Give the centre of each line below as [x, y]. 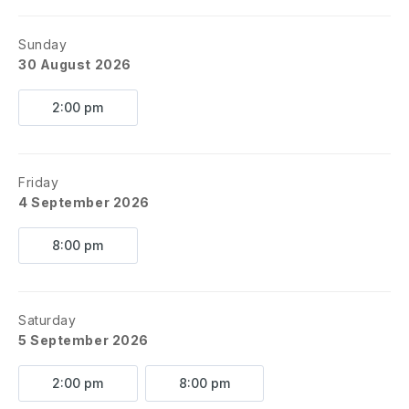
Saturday [47, 320]
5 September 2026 [84, 340]
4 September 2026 [84, 202]
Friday [39, 182]
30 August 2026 [75, 64]
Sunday [43, 44]
